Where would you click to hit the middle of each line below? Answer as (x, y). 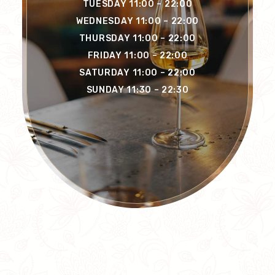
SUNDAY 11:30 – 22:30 (137, 90)
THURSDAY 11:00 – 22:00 (137, 39)
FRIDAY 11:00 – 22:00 (137, 56)
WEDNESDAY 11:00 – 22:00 (137, 21)
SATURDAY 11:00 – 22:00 (137, 73)
